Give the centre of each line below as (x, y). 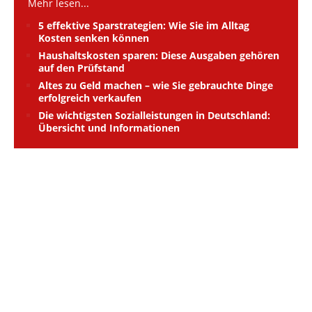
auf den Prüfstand (81, 68)
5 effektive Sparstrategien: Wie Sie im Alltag (144, 25)
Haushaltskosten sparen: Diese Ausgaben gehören (159, 55)
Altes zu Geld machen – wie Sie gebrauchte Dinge (156, 85)
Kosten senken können (94, 38)
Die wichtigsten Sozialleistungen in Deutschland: (154, 115)
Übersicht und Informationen (109, 127)
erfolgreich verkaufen (90, 97)
